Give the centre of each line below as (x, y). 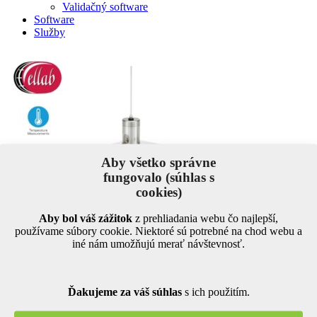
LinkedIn (79, 301)
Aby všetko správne (158, 162)
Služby (50, 32)
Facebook (28, 301)
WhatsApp (123, 301)
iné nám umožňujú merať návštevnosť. (158, 243)
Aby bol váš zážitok (86, 218)
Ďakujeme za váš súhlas (125, 291)
